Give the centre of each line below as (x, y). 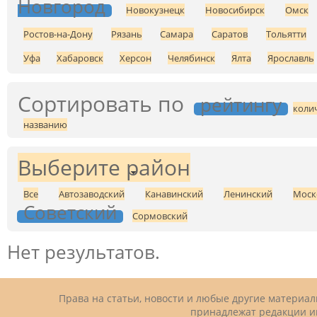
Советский (70, 213)
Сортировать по (101, 104)
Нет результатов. (83, 252)
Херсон (136, 58)
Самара (177, 34)
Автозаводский (92, 194)
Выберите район (104, 168)
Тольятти (286, 34)
